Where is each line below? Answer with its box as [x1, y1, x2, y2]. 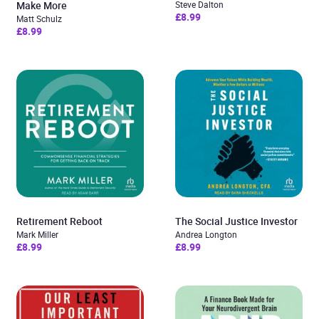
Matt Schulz [16, 13, 62, 24]
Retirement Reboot [16, 214, 103, 228]
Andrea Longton [175, 229, 237, 240]
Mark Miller [16, 229, 58, 240]
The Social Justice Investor [175, 214, 298, 228]
